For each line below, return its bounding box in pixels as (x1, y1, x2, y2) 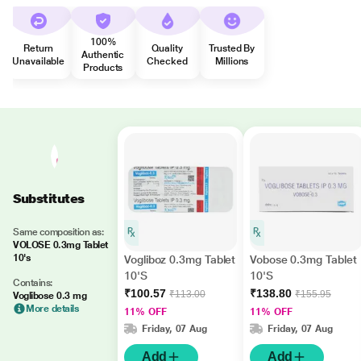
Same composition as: (13, 226, 104, 238)
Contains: (13, 277, 52, 288)
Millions (215, 56, 249, 67)
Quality (151, 43, 183, 54)
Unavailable (12, 56, 65, 67)
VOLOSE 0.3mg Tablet (13, 239, 108, 251)
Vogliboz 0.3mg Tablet (124, 253, 236, 266)
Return (23, 43, 53, 54)
